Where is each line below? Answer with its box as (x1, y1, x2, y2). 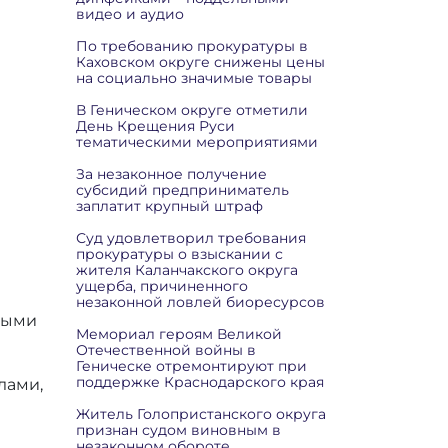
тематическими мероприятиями (76, 133, 318, 151)
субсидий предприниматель (76, 181, 289, 199)
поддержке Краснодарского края (76, 373, 324, 391)
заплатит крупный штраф (76, 197, 263, 215)
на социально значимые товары (76, 69, 312, 87)
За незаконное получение (76, 165, 267, 183)
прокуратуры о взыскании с (76, 245, 283, 263)
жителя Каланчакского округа (76, 261, 298, 279)
